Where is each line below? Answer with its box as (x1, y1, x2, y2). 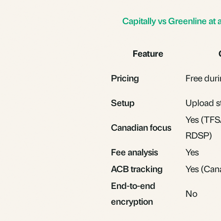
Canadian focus (111, 121, 171, 133)
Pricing (111, 72, 139, 83)
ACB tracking (111, 162, 163, 174)
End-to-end (111, 179, 155, 191)
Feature (132, 47, 163, 59)
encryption (111, 195, 153, 207)
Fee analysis (111, 146, 158, 157)
